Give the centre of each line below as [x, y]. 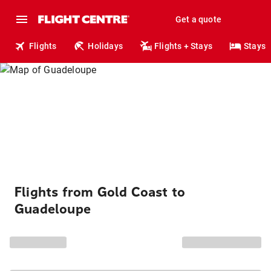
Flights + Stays [184, 46]
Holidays [106, 46]
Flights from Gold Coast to [100, 192]
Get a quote [198, 19]
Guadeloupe [53, 209]
